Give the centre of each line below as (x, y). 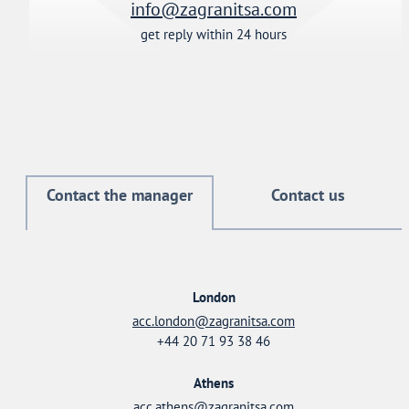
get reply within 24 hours (214, 34)
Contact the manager (120, 195)
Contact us (308, 195)
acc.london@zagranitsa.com (214, 321)
